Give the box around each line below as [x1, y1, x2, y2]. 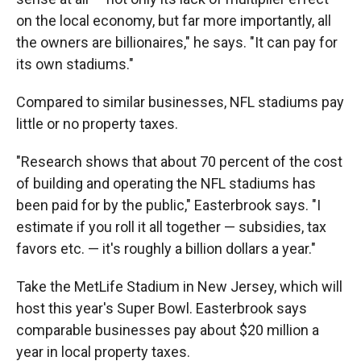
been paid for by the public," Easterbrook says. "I [16, 196, 321, 214]
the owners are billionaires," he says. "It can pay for [16, 33, 338, 51]
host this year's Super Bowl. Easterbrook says [16, 299, 307, 317]
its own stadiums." [16, 55, 134, 73]
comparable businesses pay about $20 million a [16, 321, 319, 338]
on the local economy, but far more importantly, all [16, 11, 331, 29]
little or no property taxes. [16, 114, 178, 132]
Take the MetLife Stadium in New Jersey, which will [16, 277, 342, 295]
